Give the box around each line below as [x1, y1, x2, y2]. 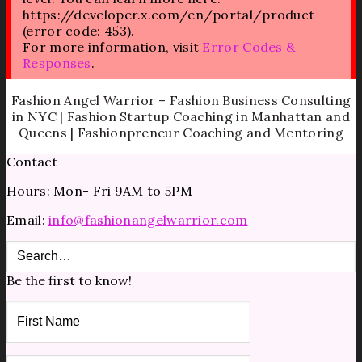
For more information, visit [23, 38, 203, 55]
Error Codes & [202, 38, 296, 55]
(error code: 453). [23, 22, 135, 39]
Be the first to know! [6, 271, 132, 288]
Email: [6, 211, 49, 228]
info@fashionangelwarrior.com [48, 211, 248, 228]
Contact [6, 153, 57, 170]
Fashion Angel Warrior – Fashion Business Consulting [11, 91, 351, 108]
